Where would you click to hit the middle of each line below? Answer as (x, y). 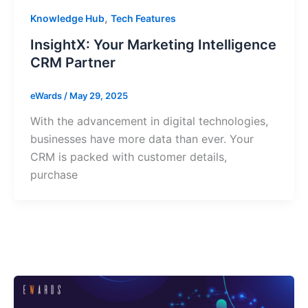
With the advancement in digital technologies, (149, 121)
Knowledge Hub (67, 18)
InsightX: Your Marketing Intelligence (153, 44)
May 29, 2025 (99, 95)
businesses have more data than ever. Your (142, 139)
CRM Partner (73, 62)
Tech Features (143, 18)
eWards (47, 95)
